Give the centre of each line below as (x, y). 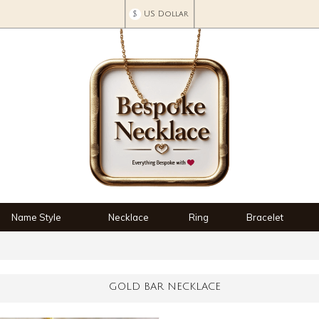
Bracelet (265, 217)
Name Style (36, 217)
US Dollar (166, 14)
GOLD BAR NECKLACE (165, 287)
